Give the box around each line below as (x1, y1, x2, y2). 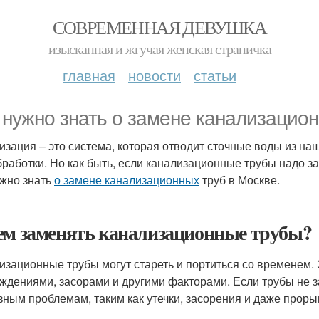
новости (128, 65, 181, 85)
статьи (194, 65, 236, 85)
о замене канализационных (54, 172, 199, 188)
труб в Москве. (199, 172, 280, 188)
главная (63, 65, 115, 85)
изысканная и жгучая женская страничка (48, 39, 271, 58)
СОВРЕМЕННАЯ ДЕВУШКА (52, 15, 267, 39)
